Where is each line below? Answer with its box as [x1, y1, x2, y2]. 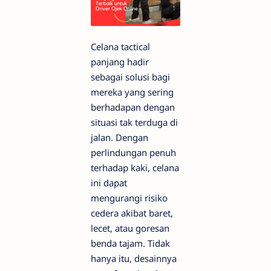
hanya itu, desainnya [91, 252, 177, 265]
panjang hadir [91, 56, 149, 68]
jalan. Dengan [91, 131, 148, 144]
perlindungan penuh [91, 146, 176, 159]
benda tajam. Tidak [91, 237, 170, 250]
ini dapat [91, 177, 127, 189]
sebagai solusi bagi [91, 71, 170, 83]
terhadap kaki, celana [91, 162, 179, 174]
